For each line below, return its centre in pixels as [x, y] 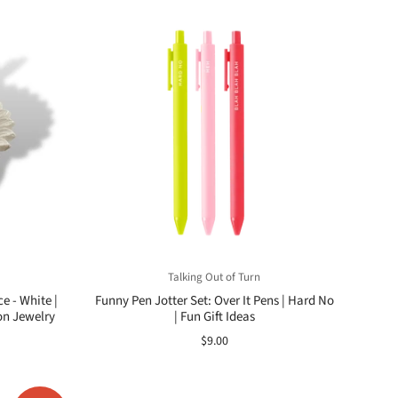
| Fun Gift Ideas [214, 317]
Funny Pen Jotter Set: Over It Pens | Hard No [214, 301]
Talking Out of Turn [214, 277]
